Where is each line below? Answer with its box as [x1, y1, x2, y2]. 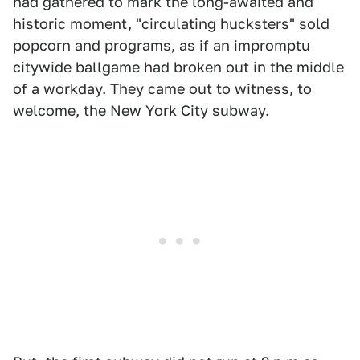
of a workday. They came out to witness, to [13, 80, 312, 98]
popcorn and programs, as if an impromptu [13, 37, 310, 55]
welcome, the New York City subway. [13, 102, 269, 120]
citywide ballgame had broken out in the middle [13, 59, 344, 76]
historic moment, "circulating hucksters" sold [13, 15, 329, 33]
